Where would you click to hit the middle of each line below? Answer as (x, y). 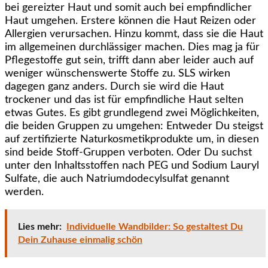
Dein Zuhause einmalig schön (80, 240)
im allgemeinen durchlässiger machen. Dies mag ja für (132, 47)
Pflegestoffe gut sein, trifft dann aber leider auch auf (129, 60)
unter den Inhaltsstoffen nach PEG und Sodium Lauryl (132, 165)
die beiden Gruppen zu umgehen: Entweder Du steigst (134, 126)
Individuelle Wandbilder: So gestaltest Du (155, 226)
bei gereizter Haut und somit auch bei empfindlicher (128, 7)
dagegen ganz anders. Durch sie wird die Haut (114, 86)
